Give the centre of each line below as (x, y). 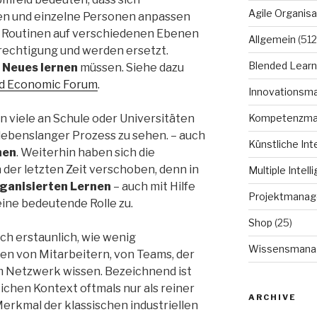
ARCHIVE (272, 298)
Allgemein (272, 40)
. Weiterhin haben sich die (86, 153)
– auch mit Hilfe (153, 187)
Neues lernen (40, 68)
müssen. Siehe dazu (131, 68)
